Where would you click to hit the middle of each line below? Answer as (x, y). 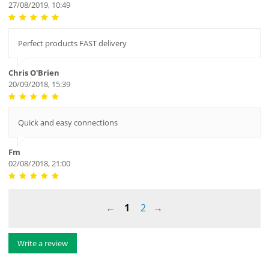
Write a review (42, 243)
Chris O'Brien (34, 73)
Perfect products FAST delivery (72, 44)
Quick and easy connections (68, 123)
